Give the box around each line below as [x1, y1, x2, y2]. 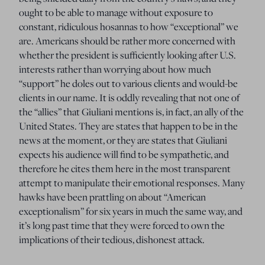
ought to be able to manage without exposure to [19, 5, 213, 19]
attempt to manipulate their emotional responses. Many [19, 176, 245, 189]
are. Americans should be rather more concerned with [19, 34, 235, 47]
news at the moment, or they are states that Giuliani [19, 133, 227, 147]
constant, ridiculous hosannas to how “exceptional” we [19, 20, 238, 33]
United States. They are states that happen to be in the [19, 119, 238, 132]
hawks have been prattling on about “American [19, 190, 206, 203]
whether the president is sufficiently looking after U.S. [19, 48, 236, 62]
